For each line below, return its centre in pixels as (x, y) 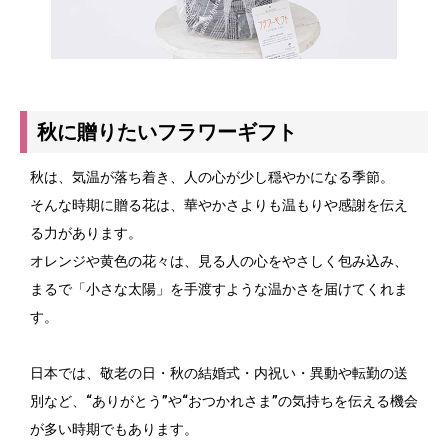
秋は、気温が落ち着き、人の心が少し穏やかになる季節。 (212, 177)
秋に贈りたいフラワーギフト (167, 132)
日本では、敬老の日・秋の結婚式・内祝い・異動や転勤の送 (219, 373)
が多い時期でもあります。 (114, 429)
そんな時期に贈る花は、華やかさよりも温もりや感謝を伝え (219, 205)
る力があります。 (86, 233)
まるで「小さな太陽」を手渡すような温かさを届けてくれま (219, 289)
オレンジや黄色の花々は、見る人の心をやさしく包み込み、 (219, 261)
